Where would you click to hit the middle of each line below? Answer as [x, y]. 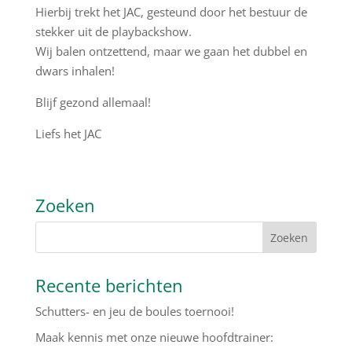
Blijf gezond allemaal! [93, 102]
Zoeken [65, 205]
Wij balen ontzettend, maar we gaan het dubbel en [171, 51]
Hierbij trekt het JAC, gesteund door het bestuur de [171, 12]
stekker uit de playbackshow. [113, 31]
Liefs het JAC [68, 134]
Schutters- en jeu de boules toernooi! [134, 311]
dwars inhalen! [75, 71]
